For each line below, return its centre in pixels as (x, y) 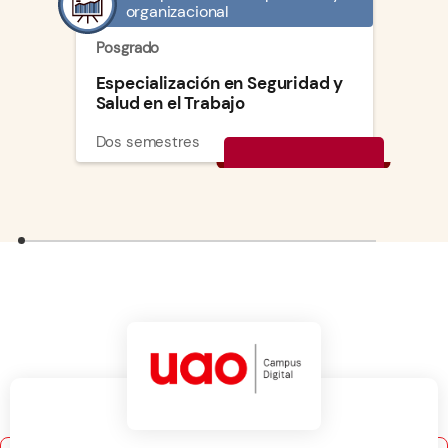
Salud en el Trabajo (170, 103)
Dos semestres (147, 142)
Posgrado (127, 48)
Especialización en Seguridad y (219, 83)
